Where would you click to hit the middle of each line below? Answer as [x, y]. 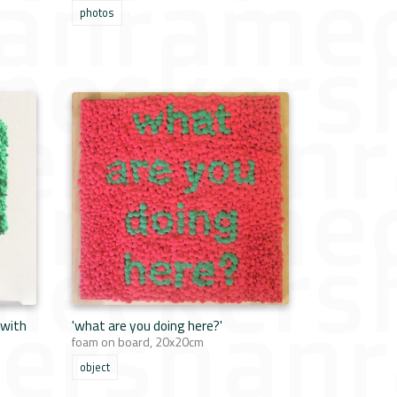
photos [97, 13]
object [95, 367]
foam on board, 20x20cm [138, 342]
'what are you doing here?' [147, 325]
